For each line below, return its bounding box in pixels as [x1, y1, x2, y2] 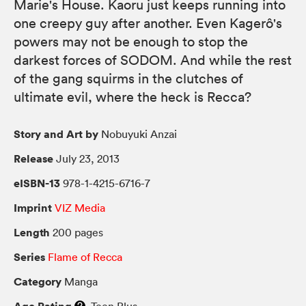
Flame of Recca [48, 249, 122, 264]
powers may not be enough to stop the [14, 33, 248, 50]
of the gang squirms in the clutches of [14, 70, 243, 87]
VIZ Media [55, 200, 105, 214]
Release [14, 150, 53, 166]
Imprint [14, 199, 52, 215]
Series [14, 249, 45, 264]
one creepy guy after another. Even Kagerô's [14, 14, 282, 31]
